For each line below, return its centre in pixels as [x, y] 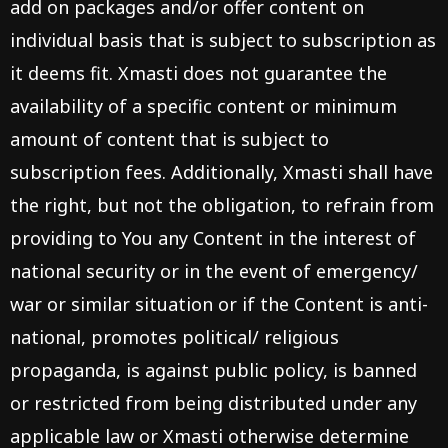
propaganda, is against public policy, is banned [213, 370]
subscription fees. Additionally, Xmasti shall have [221, 172]
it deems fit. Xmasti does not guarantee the [198, 73]
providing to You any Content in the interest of [213, 238]
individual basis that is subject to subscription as [223, 40]
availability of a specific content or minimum [203, 106]
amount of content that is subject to [169, 139]
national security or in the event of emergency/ [214, 271]
